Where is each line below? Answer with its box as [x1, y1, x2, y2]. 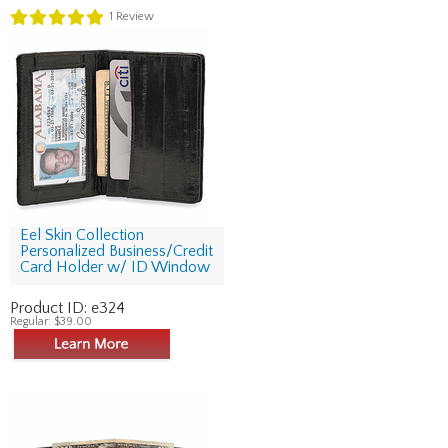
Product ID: [10, 299, 91, 317]
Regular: [10, 315, 54, 328]
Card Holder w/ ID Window [20, 258, 210, 276]
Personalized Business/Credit [20, 242, 213, 260]
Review [113, 10, 154, 24]
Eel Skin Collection [20, 226, 144, 244]
